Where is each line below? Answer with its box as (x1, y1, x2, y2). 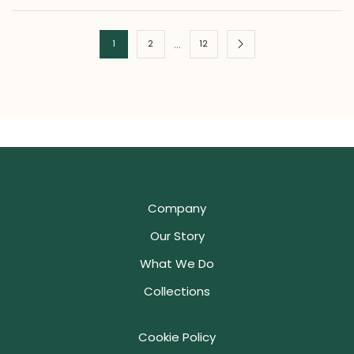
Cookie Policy (138, 329, 216, 346)
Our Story (149, 228, 205, 245)
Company (148, 200, 206, 217)
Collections (144, 283, 210, 300)
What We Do (140, 255, 214, 273)
